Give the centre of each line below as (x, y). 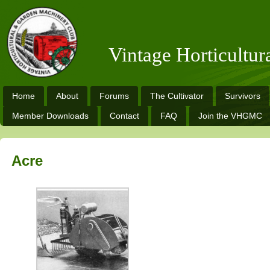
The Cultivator (177, 96)
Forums (114, 96)
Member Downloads (50, 116)
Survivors (243, 96)
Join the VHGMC (230, 116)
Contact (124, 116)
